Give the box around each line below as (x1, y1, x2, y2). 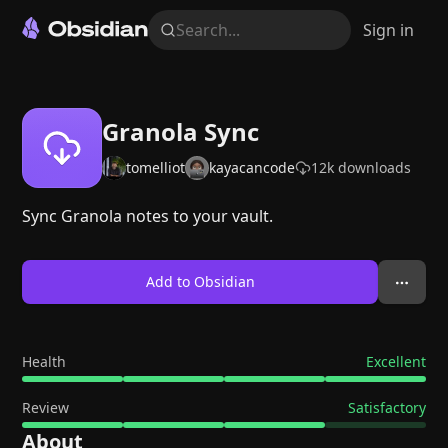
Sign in (362, 18, 414, 41)
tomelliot (126, 158, 186, 177)
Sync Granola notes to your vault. (22, 205, 274, 227)
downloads (334, 158, 412, 177)
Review (22, 398, 70, 417)
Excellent (365, 352, 426, 371)
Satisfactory (347, 398, 426, 417)
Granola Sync (102, 115, 260, 148)
